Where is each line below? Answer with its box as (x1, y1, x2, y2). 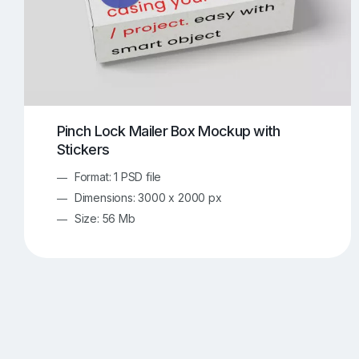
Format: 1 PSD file (74, 169, 162, 184)
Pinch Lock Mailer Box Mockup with (56, 123, 280, 140)
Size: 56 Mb (74, 211, 135, 225)
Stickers (56, 141, 110, 159)
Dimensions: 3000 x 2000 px (74, 190, 222, 204)
